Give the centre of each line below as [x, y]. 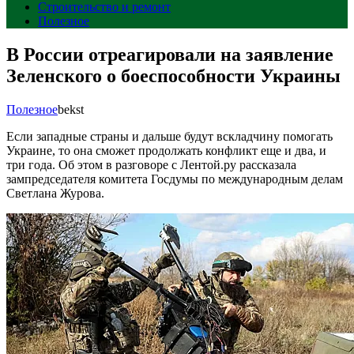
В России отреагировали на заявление [170, 54]
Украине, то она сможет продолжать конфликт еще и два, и [166, 150]
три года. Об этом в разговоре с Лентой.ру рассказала [151, 164]
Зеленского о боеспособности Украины [173, 75]
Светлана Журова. [55, 193]
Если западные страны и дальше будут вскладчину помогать [169, 136]
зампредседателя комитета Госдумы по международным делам [175, 179]
